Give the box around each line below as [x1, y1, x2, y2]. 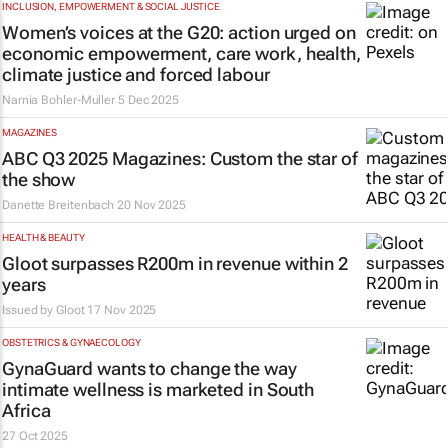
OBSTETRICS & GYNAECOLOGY [2, 337, 141, 348]
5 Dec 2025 [117, 93, 179, 107]
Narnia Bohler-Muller [2, 93, 116, 107]
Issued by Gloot [2, 303, 88, 317]
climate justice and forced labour [2, 64, 270, 85]
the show [2, 169, 76, 190]
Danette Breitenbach [2, 198, 115, 212]
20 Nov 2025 [117, 198, 186, 212]
